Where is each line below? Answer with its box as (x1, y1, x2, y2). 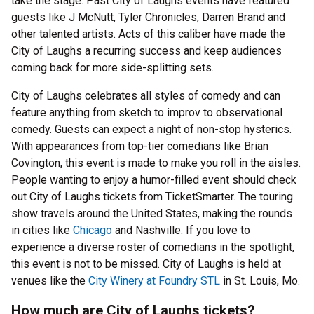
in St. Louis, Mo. (220, 274, 300, 287)
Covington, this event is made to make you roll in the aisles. (11, 156, 301, 170)
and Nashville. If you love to (112, 224, 250, 237)
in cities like (11, 224, 73, 237)
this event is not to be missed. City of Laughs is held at (11, 257, 281, 271)
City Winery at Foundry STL (88, 274, 220, 287)
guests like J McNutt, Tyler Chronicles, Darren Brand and (11, 11, 285, 24)
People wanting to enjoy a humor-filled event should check (11, 173, 296, 186)
